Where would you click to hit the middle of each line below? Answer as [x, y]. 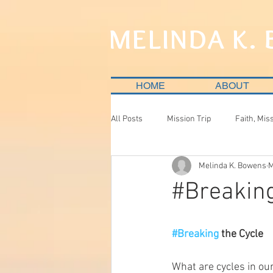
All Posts [127, 119]
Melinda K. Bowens [232, 166]
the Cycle [241, 234]
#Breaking [195, 234]
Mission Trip [189, 119]
